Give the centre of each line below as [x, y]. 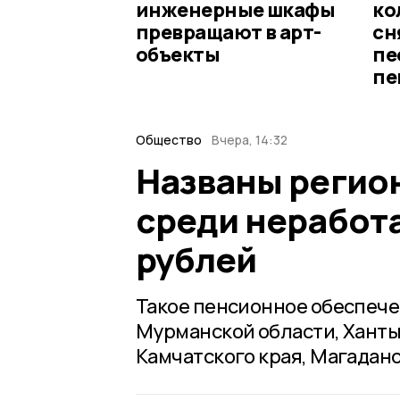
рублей [196, 258]
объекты [178, 54]
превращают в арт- [229, 32]
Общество [169, 139]
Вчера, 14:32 [249, 139]
